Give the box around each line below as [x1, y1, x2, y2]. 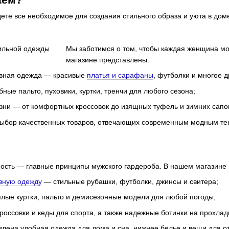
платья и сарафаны [87, 71, 153, 80]
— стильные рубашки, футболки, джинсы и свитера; [42, 177, 218, 186]
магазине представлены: [66, 56, 149, 64]
